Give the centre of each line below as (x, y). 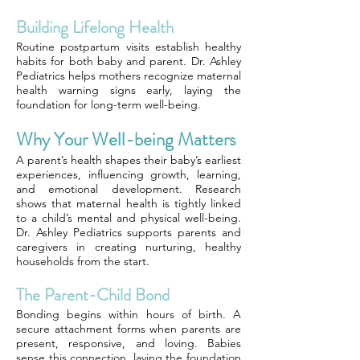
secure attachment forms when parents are (129, 329)
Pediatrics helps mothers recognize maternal (129, 76)
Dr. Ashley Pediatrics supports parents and (129, 232)
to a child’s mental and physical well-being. (129, 218)
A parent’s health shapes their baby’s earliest (129, 160)
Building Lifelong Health (95, 27)
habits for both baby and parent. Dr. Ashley (129, 61)
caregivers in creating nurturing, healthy (129, 247)
